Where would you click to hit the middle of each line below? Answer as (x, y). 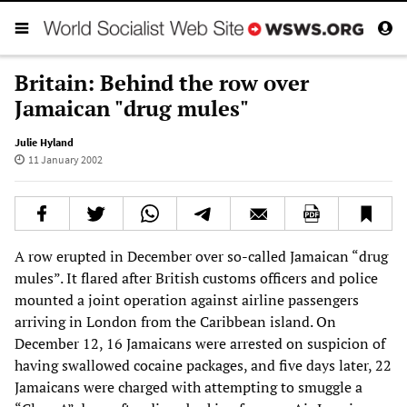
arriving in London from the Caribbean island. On (175, 321)
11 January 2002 (65, 159)
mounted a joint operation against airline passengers (187, 299)
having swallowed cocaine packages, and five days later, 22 (203, 365)
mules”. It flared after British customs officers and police (196, 278)
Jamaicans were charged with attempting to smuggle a (189, 387)
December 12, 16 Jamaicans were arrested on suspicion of (200, 343)
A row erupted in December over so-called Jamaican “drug (201, 256)
